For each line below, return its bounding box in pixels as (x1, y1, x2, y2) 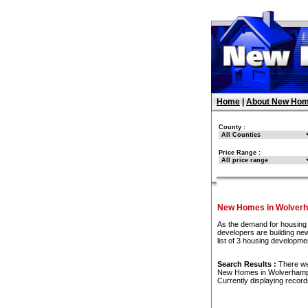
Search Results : (217, 260, 276, 269)
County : (219, 124, 245, 131)
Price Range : (219, 149, 261, 156)
